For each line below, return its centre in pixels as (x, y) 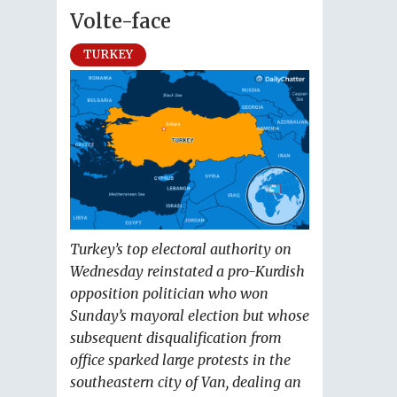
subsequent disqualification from (176, 338)
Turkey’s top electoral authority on (181, 249)
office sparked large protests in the (180, 360)
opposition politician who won (169, 294)
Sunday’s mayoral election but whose (190, 316)
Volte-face (121, 21)
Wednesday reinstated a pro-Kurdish (187, 272)
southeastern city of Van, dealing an (186, 382)
